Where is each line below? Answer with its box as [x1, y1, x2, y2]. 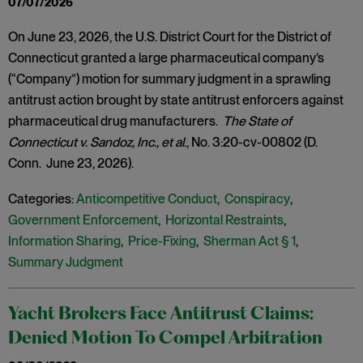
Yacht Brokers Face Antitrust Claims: [8, 306, 314, 323]
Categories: [8, 191, 74, 207]
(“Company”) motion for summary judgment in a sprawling [8, 71, 331, 87]
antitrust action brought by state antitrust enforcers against [8, 92, 344, 108]
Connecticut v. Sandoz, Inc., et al [8, 135, 184, 150]
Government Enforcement [8, 212, 158, 228]
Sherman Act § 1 [203, 233, 296, 249]
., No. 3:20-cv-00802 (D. [184, 135, 318, 150]
